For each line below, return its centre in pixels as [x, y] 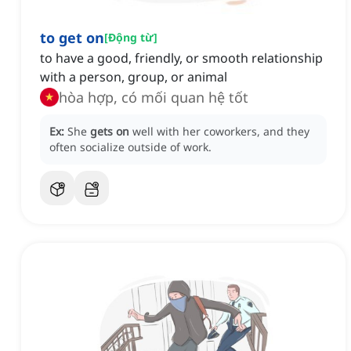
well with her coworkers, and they [221, 132]
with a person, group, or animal [134, 77]
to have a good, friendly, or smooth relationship [181, 58]
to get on [72, 38]
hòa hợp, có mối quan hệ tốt [154, 98]
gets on [110, 132]
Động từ [131, 38]
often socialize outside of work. [130, 147]
